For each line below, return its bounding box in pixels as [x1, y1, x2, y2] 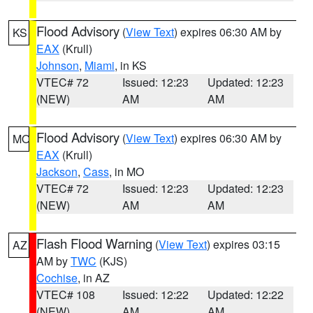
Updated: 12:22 [208, 286, 284, 303]
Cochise [36, 270, 78, 286]
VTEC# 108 [36, 286, 95, 303]
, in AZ [78, 270, 110, 286]
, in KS [115, 57, 147, 73]
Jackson [36, 163, 78, 180]
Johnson [36, 57, 79, 73]
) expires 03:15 [207, 236, 280, 252]
